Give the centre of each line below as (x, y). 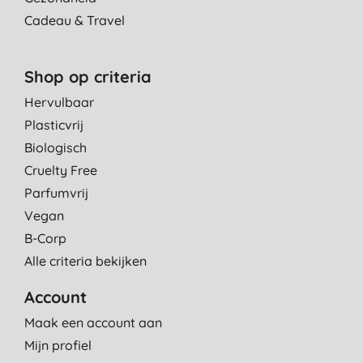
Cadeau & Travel (75, 20)
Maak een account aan (93, 322)
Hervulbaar (59, 102)
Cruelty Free (61, 170)
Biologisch (56, 147)
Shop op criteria (88, 77)
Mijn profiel (58, 345)
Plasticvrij (54, 125)
